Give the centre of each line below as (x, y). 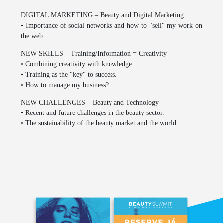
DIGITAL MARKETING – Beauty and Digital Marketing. (103, 15)
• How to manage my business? (65, 85)
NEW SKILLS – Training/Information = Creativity (94, 53)
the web (32, 36)
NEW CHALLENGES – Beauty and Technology (90, 102)
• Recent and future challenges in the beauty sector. (93, 112)
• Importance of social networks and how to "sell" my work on (111, 25)
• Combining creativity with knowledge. (77, 64)
